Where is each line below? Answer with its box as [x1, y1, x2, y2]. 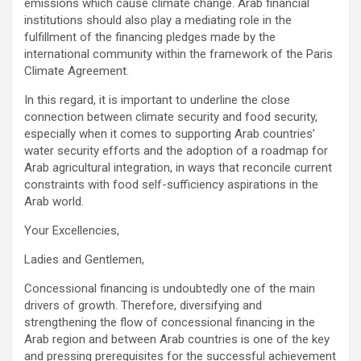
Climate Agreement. [24, 63, 129, 78]
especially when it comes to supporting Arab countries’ [24, 126, 315, 141]
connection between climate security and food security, [24, 109, 317, 124]
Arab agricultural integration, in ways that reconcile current [24, 160, 332, 175]
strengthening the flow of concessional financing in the [24, 314, 315, 330]
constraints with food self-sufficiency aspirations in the [24, 176, 318, 192]
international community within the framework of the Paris [24, 46, 333, 61]
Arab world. [24, 193, 84, 209]
